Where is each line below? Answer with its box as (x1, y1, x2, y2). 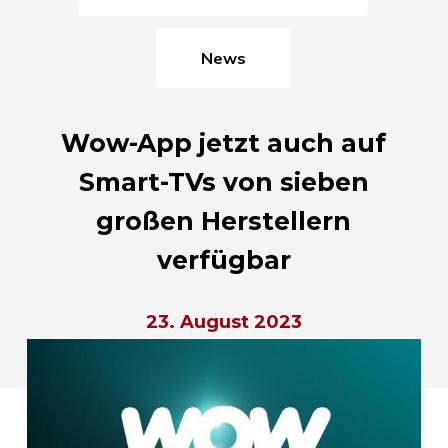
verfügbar (156, 244, 291, 275)
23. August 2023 (145, 310, 302, 333)
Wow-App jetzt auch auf (61, 127, 387, 158)
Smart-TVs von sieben (78, 166, 369, 197)
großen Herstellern (96, 205, 352, 236)
